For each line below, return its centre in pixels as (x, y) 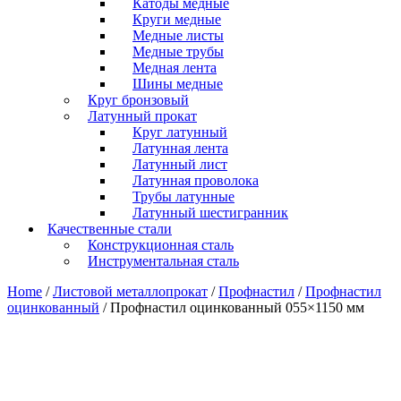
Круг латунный (180, 132)
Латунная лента (180, 148)
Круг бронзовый (138, 100)
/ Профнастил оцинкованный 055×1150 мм (232, 307)
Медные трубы (178, 51)
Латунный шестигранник (210, 213)
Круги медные (177, 19)
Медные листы (178, 35)
